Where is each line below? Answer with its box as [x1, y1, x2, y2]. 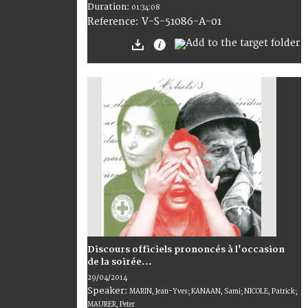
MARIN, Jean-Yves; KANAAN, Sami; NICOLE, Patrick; [129, 287, 297, 296]
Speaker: [87, 285, 129, 297]
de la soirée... [87, 256, 152, 268]
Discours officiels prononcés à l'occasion [87, 244, 285, 256]
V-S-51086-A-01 [142, 14, 221, 28]
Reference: [87, 15, 142, 27]
